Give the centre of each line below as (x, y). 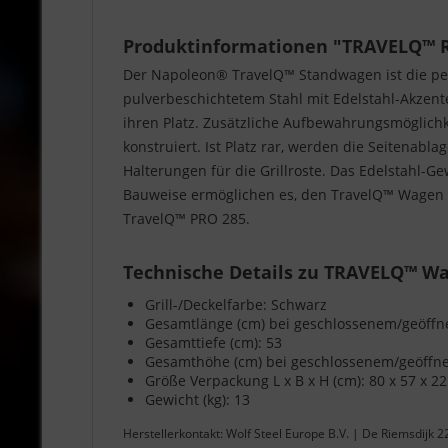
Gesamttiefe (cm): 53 (213, 342)
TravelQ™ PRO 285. (186, 218)
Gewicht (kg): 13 (197, 399)
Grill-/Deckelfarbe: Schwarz (236, 304)
